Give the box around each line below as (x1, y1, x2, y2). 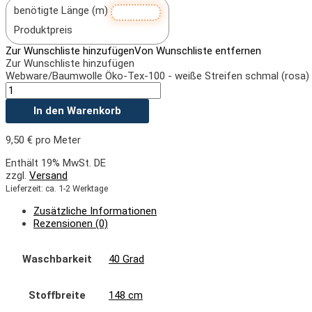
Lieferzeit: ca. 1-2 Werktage (6, 182, 108, 194)
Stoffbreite (28, 288, 86, 302)
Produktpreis (14, 23, 72, 36)
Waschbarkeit (22, 252, 92, 265)
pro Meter (33, 133, 81, 146)
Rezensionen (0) (33, 217, 108, 230)
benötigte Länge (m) (14, 3, 108, 17)
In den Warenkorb (33, 104, 121, 117)
